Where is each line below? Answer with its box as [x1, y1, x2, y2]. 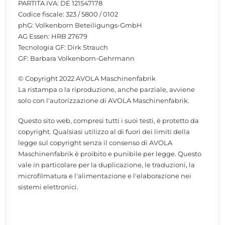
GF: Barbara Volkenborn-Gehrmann [18, 54, 135, 62]
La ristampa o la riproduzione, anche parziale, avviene [18, 85, 195, 93]
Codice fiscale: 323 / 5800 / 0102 [18, 10, 118, 18]
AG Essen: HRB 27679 [18, 32, 87, 40]
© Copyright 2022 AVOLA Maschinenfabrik [18, 74, 156, 82]
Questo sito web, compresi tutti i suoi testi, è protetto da [18, 117, 199, 125]
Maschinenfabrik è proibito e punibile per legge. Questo [18, 150, 201, 158]
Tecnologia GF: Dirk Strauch [18, 43, 108, 51]
